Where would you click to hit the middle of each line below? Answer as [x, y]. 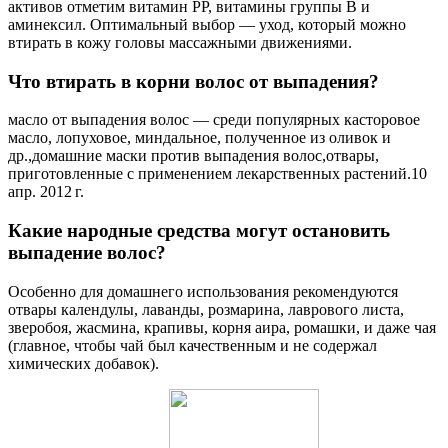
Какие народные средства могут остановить [199, 231]
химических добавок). [83, 363]
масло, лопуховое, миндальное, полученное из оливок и [199, 138]
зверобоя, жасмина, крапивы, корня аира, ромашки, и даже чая [222, 327]
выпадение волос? [87, 253]
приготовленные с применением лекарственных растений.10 [217, 174]
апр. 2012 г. [46, 192]
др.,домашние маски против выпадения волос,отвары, [193, 156]
